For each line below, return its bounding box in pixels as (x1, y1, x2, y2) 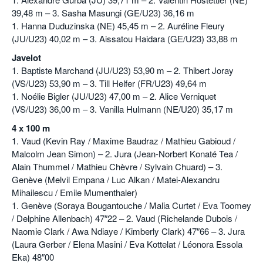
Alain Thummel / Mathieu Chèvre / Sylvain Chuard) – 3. (12, 160, 222, 173)
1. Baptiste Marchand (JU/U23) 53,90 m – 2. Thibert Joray (12, 64, 234, 77)
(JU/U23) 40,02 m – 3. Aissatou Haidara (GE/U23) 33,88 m (12, 32, 238, 45)
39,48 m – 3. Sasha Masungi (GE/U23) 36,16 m (12, 6, 194, 19)
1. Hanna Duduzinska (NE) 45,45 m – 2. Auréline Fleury (12, 19, 225, 32)
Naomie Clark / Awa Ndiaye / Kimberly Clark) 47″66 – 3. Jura (12, 225, 245, 238)
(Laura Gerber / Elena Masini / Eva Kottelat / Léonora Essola (12, 238, 242, 251)
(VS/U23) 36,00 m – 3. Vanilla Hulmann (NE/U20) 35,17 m (12, 103, 233, 116)
